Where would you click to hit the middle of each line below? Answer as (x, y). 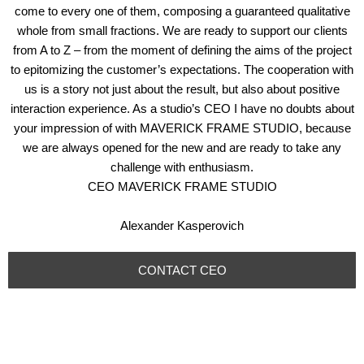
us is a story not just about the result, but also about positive (182, 89)
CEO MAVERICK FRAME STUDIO (182, 186)
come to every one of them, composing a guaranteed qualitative (182, 11)
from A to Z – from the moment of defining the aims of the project (182, 50)
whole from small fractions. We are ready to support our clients (182, 30)
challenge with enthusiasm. (182, 167)
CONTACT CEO (182, 270)
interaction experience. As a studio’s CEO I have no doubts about (182, 108)
